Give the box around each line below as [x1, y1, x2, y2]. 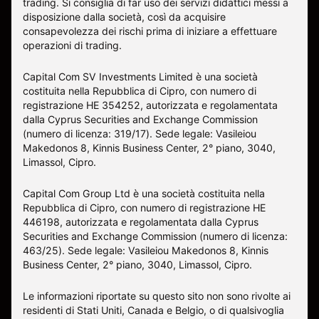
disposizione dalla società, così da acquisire [23, 10, 226, 23]
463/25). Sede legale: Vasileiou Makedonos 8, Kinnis [23, 244, 268, 256]
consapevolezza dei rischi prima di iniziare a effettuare [23, 24, 277, 37]
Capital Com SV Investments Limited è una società [23, 70, 258, 83]
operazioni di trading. [23, 38, 122, 51]
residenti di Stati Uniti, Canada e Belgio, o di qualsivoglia [23, 303, 284, 316]
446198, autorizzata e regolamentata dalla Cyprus [23, 215, 258, 228]
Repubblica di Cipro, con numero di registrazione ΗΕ [23, 201, 266, 214]
